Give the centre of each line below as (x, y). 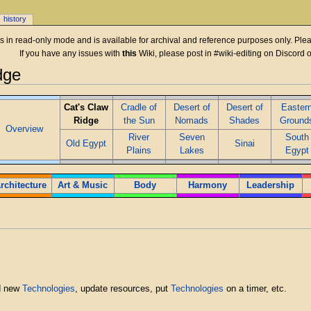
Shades (245, 121)
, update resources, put (123, 289)
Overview (25, 129)
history (15, 19)
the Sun (139, 121)
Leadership (271, 185)
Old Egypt (86, 144)
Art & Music (83, 185)
